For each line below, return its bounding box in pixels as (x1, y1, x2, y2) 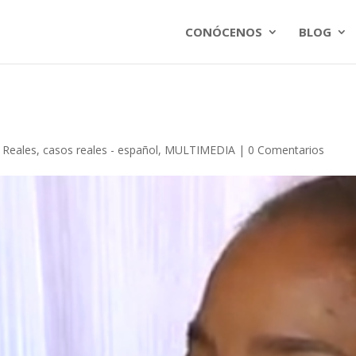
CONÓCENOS (184, 24, 262, 40)
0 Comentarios (248, 142, 325, 157)
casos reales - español (43, 142, 159, 157)
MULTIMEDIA (164, 142, 236, 157)
